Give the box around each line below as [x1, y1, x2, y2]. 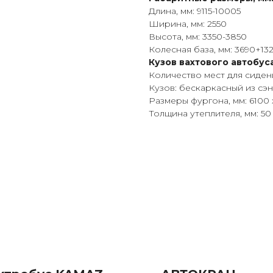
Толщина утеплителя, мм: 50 [149, 108, 271, 119]
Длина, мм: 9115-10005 [149, 5, 241, 17]
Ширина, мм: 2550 [149, 18, 227, 30]
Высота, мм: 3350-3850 [149, 31, 247, 43]
